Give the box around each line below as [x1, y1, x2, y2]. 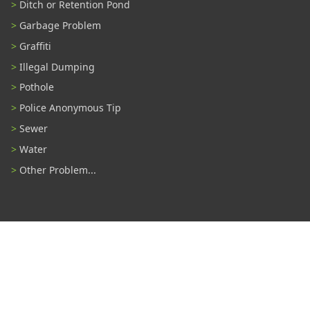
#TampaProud [43, 277, 118, 293]
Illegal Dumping [19, 60, 95, 73]
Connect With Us [91, 244, 219, 264]
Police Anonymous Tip [19, 101, 121, 115]
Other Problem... [19, 163, 96, 176]
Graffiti [19, 39, 51, 53]
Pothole [19, 80, 54, 94]
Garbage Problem [19, 19, 101, 33]
